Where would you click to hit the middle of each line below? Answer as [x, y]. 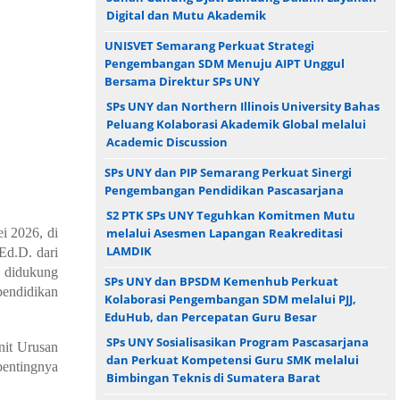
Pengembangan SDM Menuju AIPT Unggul [225, 63]
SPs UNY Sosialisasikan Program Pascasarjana [237, 342]
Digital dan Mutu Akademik [186, 15]
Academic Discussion [167, 142]
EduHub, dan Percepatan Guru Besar [211, 317]
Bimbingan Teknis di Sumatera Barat [213, 377]
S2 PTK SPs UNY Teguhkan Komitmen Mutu [231, 215]
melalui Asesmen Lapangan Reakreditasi [225, 233]
